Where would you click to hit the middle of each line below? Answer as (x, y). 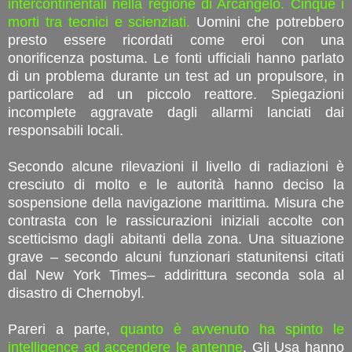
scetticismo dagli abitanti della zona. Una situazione (176, 238)
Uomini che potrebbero (268, 22)
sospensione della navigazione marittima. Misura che (176, 202)
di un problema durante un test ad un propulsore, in (176, 76)
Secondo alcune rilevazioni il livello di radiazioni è (176, 166)
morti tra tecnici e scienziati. (99, 22)
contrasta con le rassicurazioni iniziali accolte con (176, 220)
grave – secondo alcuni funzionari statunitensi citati (176, 257)
